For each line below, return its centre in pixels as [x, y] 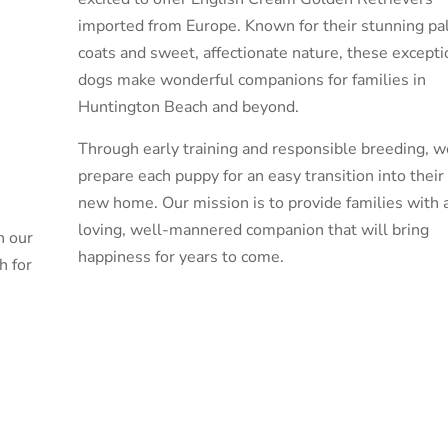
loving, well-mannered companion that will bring [253, 229]
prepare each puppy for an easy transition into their [260, 175]
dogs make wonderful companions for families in [251, 80]
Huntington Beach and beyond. [188, 107]
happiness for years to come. [180, 256]
